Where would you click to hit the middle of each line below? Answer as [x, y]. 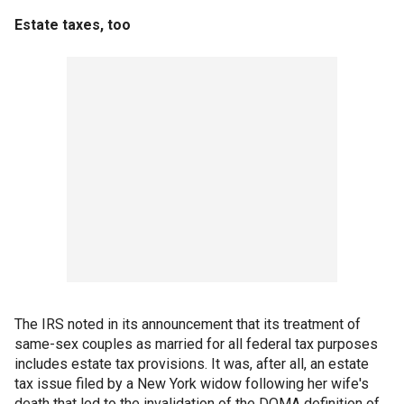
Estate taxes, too [73, 25]
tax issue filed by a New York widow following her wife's [192, 384]
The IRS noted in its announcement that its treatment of [188, 325]
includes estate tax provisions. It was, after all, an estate [192, 364]
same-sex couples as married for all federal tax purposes [196, 344]
